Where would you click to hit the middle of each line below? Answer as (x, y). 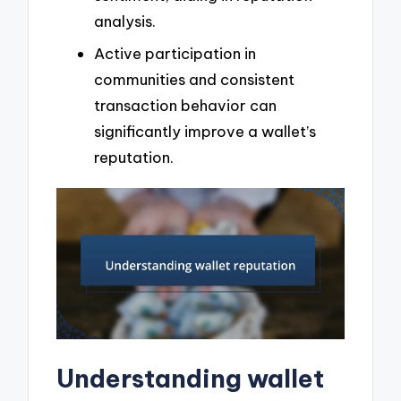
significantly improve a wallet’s (205, 131)
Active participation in (175, 53)
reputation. (134, 157)
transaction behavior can (185, 105)
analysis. (125, 21)
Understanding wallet (191, 378)
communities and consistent (194, 79)
